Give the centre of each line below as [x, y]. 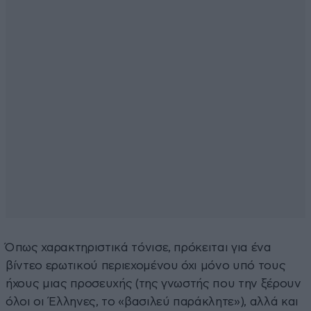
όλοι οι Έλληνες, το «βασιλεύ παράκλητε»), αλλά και [152, 301]
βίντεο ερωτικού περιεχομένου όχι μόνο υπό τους [146, 265]
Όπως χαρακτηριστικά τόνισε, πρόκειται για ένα [138, 247]
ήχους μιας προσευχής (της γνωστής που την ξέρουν [153, 283]
